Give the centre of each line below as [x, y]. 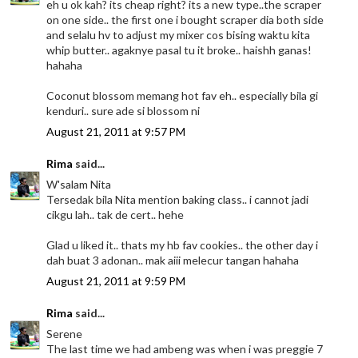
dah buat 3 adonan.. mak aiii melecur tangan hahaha [173, 261]
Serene [65, 334]
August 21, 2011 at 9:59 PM [116, 281]
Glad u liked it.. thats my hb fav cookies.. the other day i [183, 245]
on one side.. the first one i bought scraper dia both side [185, 20]
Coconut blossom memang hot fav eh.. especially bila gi [183, 96]
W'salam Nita [79, 185]
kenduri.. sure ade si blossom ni [123, 111]
